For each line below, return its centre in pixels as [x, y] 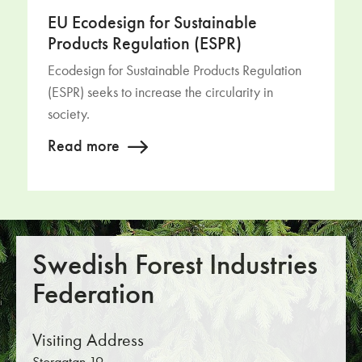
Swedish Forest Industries [175, 266]
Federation [93, 295]
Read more [83, 147]
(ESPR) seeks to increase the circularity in [160, 93]
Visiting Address [88, 341]
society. [68, 114]
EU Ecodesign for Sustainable [152, 23]
